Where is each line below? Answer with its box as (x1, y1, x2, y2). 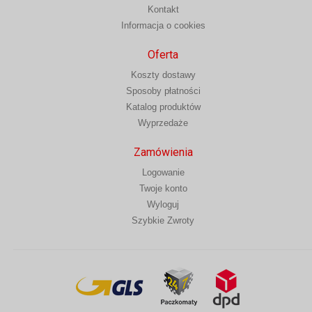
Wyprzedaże (138, 117, 188, 128)
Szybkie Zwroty (132, 214, 194, 226)
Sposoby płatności (125, 85, 201, 96)
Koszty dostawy (130, 69, 196, 80)
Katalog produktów (125, 101, 201, 112)
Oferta (148, 47, 178, 61)
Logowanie (141, 166, 185, 178)
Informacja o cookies (120, 19, 205, 31)
